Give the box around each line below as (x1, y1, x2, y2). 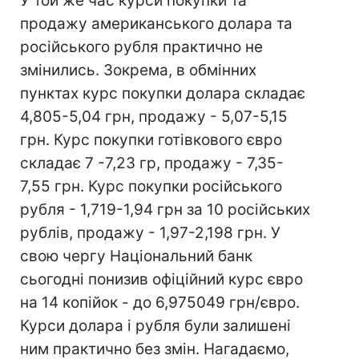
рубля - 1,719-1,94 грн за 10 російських (20, 200, 310, 219)
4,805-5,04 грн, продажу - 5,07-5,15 (20, 107, 288, 126)
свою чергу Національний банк (20, 247, 252, 265)
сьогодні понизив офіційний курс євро (20, 270, 303, 288)
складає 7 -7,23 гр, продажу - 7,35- (20, 154, 284, 172)
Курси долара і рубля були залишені (20, 317, 291, 335)
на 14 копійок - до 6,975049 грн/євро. (20, 293, 300, 312)
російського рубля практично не (20, 38, 263, 56)
